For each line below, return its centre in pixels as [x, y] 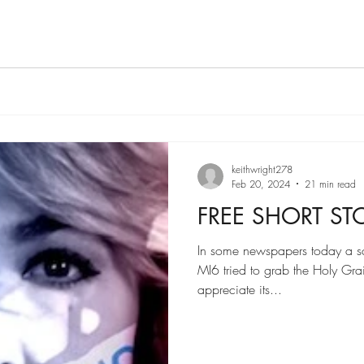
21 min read [330, 184]
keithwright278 [262, 169]
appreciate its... [240, 289]
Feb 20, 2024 [261, 184]
